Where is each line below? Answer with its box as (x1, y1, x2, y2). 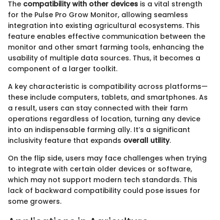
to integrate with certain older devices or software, (8, 164, 192, 174)
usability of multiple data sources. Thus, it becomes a (8, 53, 200, 63)
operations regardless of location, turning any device (8, 113, 200, 124)
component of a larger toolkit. (8, 63, 117, 74)
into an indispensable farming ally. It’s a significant (8, 124, 190, 135)
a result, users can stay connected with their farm (8, 103, 188, 113)
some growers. (8, 196, 61, 206)
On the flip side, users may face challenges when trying (8, 153, 207, 163)
